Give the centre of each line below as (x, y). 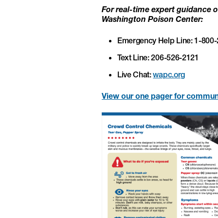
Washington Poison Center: (152, 19)
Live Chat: (135, 74)
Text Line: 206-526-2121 (158, 57)
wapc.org (169, 74)
